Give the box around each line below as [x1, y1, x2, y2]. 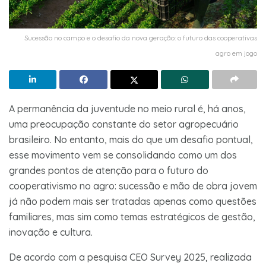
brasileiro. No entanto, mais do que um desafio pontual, [9, 133, 253, 145]
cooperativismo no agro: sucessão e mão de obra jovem [9, 179, 257, 192]
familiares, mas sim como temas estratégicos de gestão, [9, 210, 255, 223]
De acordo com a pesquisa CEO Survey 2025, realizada [9, 251, 252, 263]
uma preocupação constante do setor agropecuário [9, 118, 239, 130]
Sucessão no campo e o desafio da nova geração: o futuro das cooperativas [24, 33, 257, 42]
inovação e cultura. [9, 226, 93, 238]
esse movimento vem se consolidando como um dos [9, 148, 237, 161]
